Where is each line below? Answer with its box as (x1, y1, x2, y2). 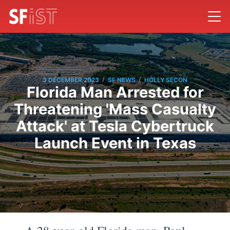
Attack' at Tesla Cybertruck (16, 117, 214, 136)
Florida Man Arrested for (26, 83, 204, 102)
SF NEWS (108, 75, 136, 84)
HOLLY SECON (144, 75, 187, 84)
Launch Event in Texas (34, 134, 196, 152)
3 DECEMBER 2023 (43, 75, 99, 84)
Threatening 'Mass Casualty (14, 100, 216, 119)
